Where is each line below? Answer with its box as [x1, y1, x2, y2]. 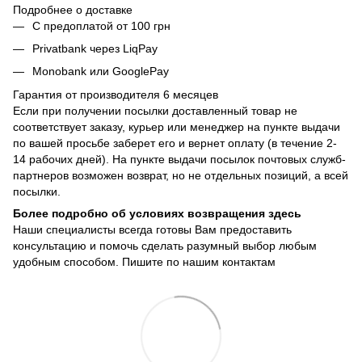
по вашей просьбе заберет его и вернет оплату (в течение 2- [13, 136, 337, 149]
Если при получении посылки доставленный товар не [13, 103, 297, 117]
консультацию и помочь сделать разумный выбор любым [13, 238, 317, 252]
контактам [222, 255, 276, 268]
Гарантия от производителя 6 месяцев [13, 87, 218, 101]
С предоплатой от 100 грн [32, 19, 170, 32]
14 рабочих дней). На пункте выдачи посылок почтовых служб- [13, 152, 346, 166]
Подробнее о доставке [13, 2, 133, 16]
